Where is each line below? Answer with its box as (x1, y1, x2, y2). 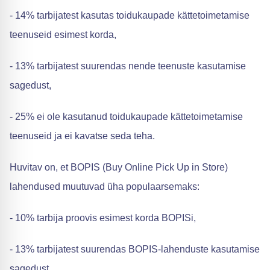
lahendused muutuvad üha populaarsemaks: (10, 181, 199, 192)
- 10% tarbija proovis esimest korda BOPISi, (10, 213, 196, 223)
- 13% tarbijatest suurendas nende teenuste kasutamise (10, 61, 246, 71)
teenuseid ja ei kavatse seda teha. (10, 131, 155, 141)
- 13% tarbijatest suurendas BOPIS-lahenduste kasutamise (10, 244, 260, 254)
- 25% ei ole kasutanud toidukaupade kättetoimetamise (10, 111, 243, 122)
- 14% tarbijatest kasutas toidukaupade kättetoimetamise (10, 10, 250, 20)
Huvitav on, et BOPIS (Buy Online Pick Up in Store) (10, 162, 228, 172)
